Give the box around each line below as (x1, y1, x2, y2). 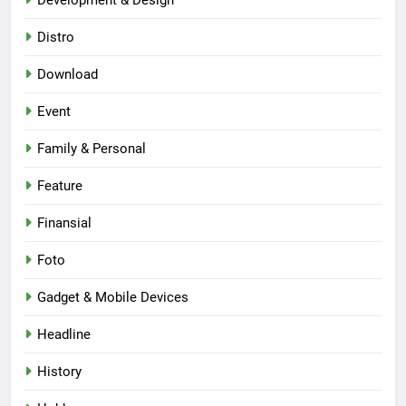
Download (37, 65, 98, 82)
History (37, 362, 82, 380)
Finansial (37, 214, 92, 231)
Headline (37, 325, 91, 343)
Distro (37, 28, 74, 45)
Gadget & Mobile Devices (37, 288, 188, 305)
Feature (37, 177, 82, 194)
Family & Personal (37, 140, 146, 157)
